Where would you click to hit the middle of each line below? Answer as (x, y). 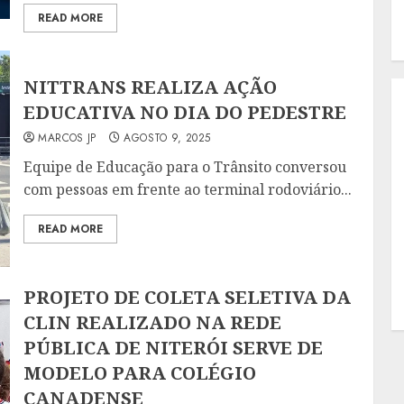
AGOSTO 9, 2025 (167, 138)
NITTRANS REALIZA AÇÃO (151, 87)
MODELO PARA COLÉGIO (140, 373)
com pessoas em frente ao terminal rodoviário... (188, 189)
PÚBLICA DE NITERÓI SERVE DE (174, 348)
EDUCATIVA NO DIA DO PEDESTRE (185, 112)
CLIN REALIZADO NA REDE (153, 323)
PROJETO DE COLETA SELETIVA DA (188, 298)
